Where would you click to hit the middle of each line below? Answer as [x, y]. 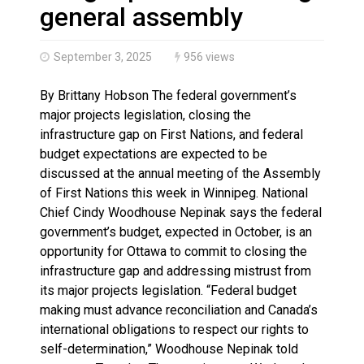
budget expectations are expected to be [154, 154]
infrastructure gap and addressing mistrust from [175, 271]
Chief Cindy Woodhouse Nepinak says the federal [181, 212]
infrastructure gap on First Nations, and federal [171, 134]
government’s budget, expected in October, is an [176, 232]
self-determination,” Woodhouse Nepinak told [169, 349]
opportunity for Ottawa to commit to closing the [173, 251]
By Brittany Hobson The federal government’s [168, 95]
